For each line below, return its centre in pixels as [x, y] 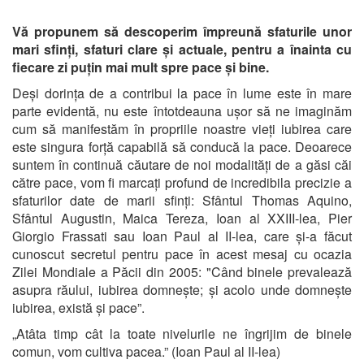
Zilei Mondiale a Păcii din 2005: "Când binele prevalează [182, 271]
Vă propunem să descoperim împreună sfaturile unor [182, 31]
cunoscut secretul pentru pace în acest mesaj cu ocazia [182, 253]
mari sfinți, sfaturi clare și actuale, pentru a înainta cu [182, 49]
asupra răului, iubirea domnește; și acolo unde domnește [182, 289]
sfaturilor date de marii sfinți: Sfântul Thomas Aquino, [182, 200]
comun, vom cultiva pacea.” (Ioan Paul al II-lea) [146, 351]
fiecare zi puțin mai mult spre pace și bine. [141, 67]
